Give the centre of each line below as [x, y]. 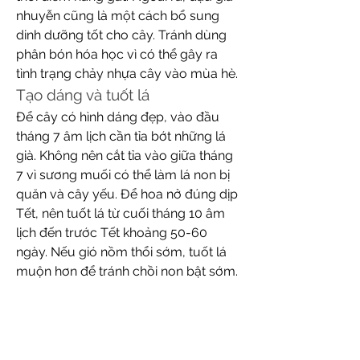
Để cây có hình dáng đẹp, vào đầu [118, 117]
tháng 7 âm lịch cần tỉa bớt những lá [121, 136]
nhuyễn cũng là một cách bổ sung [118, 15]
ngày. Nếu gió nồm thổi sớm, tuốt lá [121, 252]
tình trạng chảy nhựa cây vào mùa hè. [127, 73]
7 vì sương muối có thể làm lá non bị [123, 174]
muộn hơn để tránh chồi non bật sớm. [127, 271]
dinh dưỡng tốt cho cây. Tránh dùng [121, 35]
